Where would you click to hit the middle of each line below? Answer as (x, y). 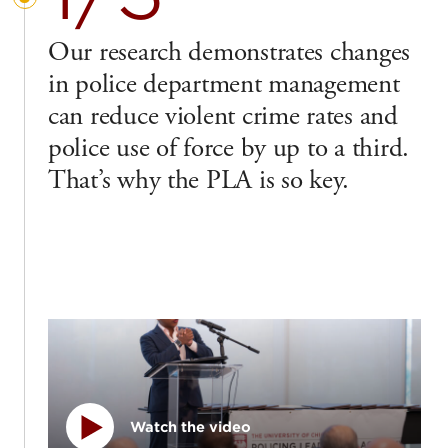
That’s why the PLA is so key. (199, 180)
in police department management (224, 84)
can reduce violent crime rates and (223, 116)
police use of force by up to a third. (228, 148)
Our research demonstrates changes (229, 52)
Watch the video (191, 426)
